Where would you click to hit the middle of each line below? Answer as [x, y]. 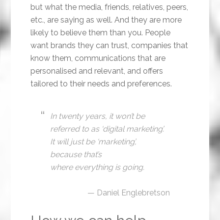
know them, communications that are [98, 58]
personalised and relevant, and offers [97, 71]
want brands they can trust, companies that [110, 46]
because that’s [76, 155]
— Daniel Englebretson [128, 193]
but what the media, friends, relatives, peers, [110, 7]
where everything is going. [97, 167]
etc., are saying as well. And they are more [106, 20]
